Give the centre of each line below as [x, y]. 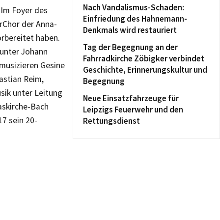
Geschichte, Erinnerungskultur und [145, 70]
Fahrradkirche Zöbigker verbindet [144, 58]
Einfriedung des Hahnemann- [135, 19]
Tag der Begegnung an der [130, 47]
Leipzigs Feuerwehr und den [133, 110]
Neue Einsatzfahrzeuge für [131, 98]
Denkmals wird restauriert [130, 30]
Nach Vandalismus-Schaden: [134, 7]
